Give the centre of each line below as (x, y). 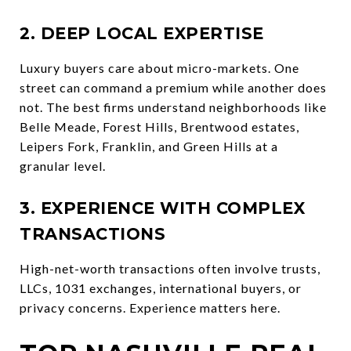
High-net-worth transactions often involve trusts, (170, 268)
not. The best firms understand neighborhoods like (173, 107)
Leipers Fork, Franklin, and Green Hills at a (149, 146)
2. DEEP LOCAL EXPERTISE (142, 33)
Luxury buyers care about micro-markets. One (159, 67)
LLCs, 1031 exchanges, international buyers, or (161, 288)
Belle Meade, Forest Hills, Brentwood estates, (159, 126)
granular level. (63, 165)
